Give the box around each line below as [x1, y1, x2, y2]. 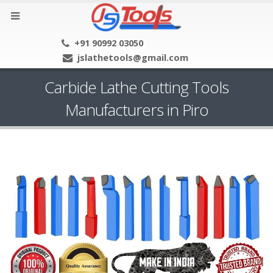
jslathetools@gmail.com [77, 51, 188, 63]
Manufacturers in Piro [65, 98, 208, 121]
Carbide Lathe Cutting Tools [44, 76, 229, 98]
